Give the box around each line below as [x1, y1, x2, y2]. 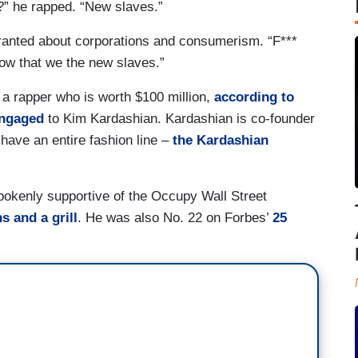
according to [214, 89, 294, 105]
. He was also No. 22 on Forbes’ [78, 209, 272, 225]
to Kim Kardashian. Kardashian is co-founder [44, 110, 315, 126]
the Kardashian [173, 132, 268, 148]
